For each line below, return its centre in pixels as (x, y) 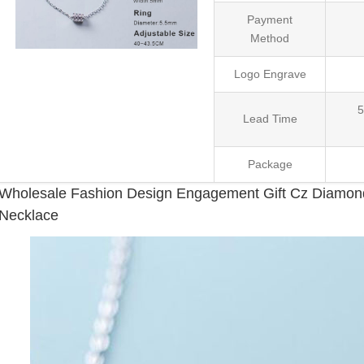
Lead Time (270, 118)
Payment (270, 19)
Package (270, 164)
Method (270, 38)
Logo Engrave (270, 74)
